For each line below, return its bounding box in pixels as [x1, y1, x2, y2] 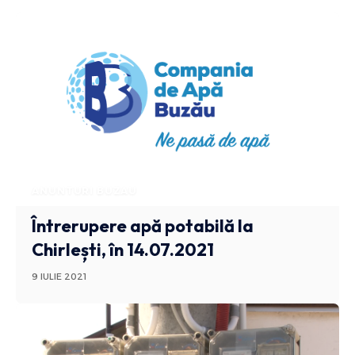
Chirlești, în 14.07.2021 [32, 238, 215, 261]
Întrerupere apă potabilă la [32, 214, 254, 237]
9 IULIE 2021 [32, 270, 87, 282]
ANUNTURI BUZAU [32, 184, 138, 197]
